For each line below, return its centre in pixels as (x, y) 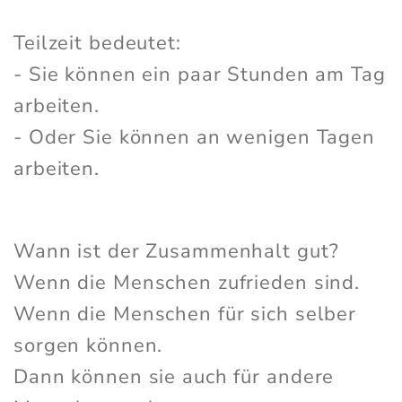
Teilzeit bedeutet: (97, 44)
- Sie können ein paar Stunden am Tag (200, 75)
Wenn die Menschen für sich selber (185, 315)
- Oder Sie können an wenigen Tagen (194, 138)
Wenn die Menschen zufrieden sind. (187, 283)
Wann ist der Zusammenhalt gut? (176, 252)
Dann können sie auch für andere (174, 377)
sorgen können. (88, 346)
